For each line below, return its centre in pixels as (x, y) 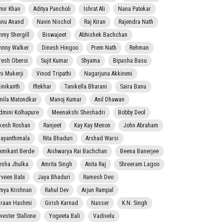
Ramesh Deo (98, 177)
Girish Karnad (61, 203)
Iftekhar (42, 87)
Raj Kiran (95, 22)
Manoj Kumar (66, 100)
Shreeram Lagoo (139, 165)
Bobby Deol (132, 113)
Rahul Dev (57, 190)
